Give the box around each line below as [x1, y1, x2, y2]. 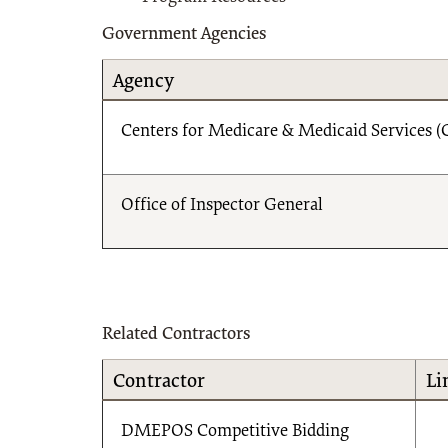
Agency [112, 71, 174, 92]
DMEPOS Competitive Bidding [121, 422, 349, 441]
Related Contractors [102, 325, 251, 344]
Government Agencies [102, 25, 267, 44]
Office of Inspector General [121, 196, 323, 215]
